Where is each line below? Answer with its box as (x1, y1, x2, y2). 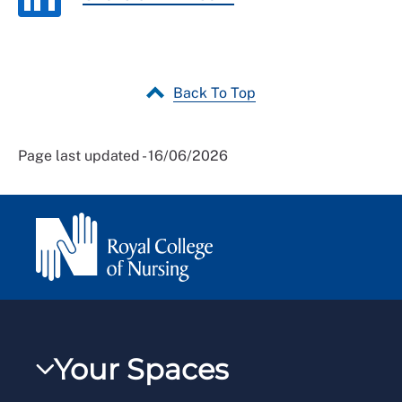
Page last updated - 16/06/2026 (18, 146, 228, 164)
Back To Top (173, 83, 256, 101)
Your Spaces (54, 351, 229, 387)
